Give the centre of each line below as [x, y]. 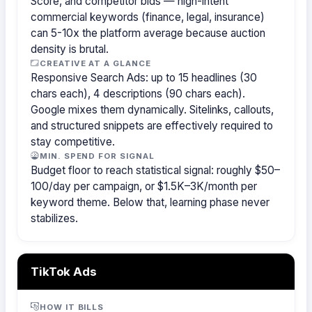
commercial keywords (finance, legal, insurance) [148, 17]
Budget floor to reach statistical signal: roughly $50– [156, 170]
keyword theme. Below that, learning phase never [150, 202]
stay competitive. [73, 141]
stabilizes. [55, 218]
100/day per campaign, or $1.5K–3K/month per [144, 186]
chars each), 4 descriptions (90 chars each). [138, 93]
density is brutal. [70, 49]
